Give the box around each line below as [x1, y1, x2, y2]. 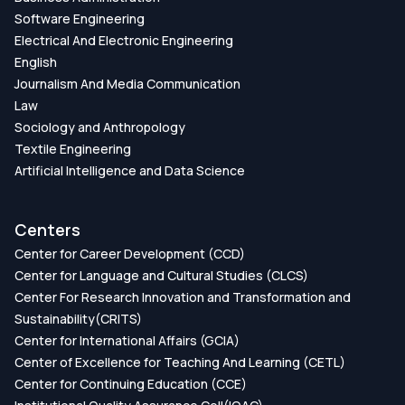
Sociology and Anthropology [14, 118, 185, 136]
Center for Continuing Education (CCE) [14, 374, 247, 392]
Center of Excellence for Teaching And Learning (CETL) [14, 353, 345, 371]
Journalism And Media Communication [14, 74, 240, 92]
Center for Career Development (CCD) [14, 244, 245, 262]
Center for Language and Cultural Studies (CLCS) [14, 266, 308, 284]
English [14, 52, 57, 71]
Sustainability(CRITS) [14, 309, 142, 327]
